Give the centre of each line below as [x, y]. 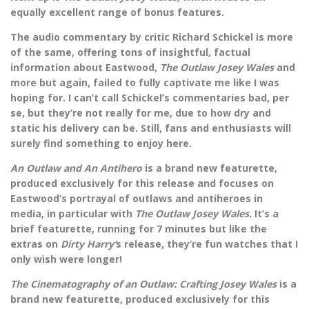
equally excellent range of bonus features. [119, 12]
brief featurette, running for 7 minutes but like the [139, 229]
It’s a [267, 214]
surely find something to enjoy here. [102, 143]
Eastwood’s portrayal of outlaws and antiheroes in [137, 199]
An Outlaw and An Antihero [78, 168]
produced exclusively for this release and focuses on [142, 183]
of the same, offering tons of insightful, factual [130, 52]
